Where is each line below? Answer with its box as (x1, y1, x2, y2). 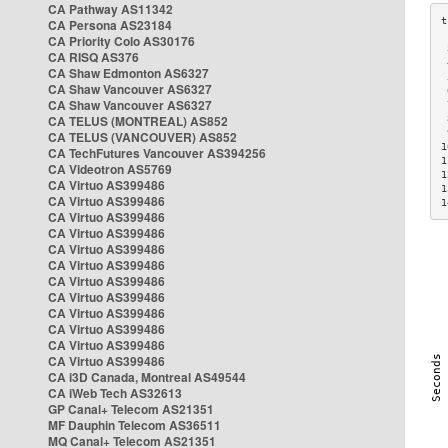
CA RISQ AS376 (48, 48, 139, 66)
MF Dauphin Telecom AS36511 (48, 416, 221, 434)
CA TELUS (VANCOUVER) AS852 (48, 128, 237, 146)
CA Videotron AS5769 (48, 160, 172, 178)
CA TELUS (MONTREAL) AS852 (48, 112, 228, 130)
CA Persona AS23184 (48, 16, 172, 34)
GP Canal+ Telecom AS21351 (48, 400, 214, 418)
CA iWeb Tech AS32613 (48, 384, 182, 402)
